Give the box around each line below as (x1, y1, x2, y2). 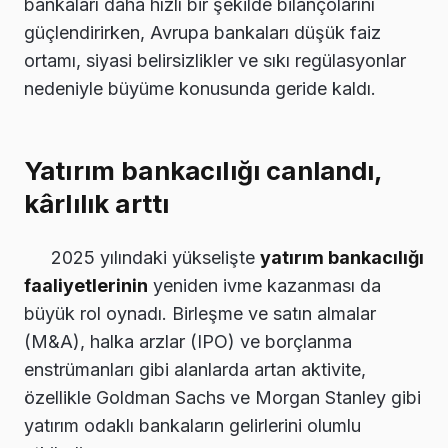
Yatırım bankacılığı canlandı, (24, 155, 383, 187)
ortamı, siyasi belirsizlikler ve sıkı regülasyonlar (24, 50, 406, 72)
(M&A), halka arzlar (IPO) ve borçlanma (24, 331, 352, 353)
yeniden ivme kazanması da (148, 275, 381, 297)
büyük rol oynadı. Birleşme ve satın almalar (24, 303, 376, 325)
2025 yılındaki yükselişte (51, 247, 260, 269)
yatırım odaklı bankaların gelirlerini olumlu (24, 415, 361, 437)
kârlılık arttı (24, 188, 170, 220)
